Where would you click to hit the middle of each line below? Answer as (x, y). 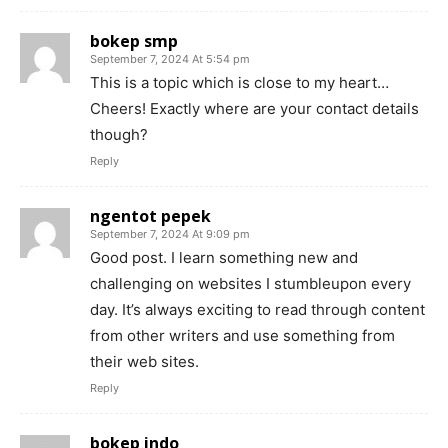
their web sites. (144, 361)
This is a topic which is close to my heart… (239, 82)
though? (119, 134)
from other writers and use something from (242, 335)
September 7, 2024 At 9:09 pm (170, 233)
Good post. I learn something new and (224, 257)
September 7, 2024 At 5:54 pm (170, 58)
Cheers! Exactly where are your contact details (254, 108)
